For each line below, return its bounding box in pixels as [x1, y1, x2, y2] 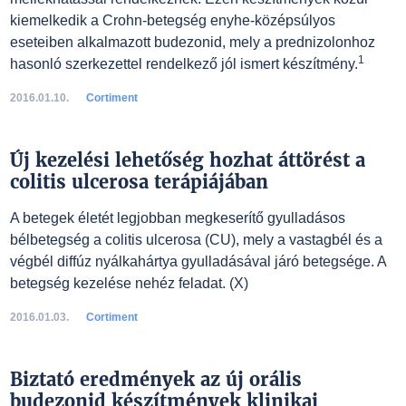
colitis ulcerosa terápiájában [9, 170, 268, 193]
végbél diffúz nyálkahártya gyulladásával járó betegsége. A [9, 254, 386, 269]
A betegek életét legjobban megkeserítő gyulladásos [9, 210, 345, 226]
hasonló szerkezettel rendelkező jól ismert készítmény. [9, 56, 358, 72]
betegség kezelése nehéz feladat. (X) [9, 275, 248, 291]
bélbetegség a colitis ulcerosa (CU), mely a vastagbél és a [9, 232, 382, 247]
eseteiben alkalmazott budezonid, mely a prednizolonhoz [9, 34, 375, 50]
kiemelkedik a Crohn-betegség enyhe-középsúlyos [9, 13, 335, 28]
